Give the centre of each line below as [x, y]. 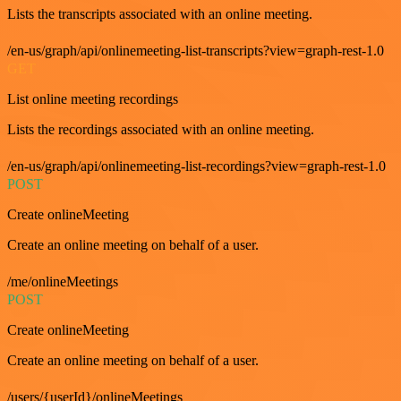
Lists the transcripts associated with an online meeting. [160, 14]
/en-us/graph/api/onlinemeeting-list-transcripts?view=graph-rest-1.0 [196, 51]
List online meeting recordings [93, 99]
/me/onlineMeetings [63, 282]
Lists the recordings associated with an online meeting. [161, 130]
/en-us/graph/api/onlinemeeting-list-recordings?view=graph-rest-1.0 [196, 166]
